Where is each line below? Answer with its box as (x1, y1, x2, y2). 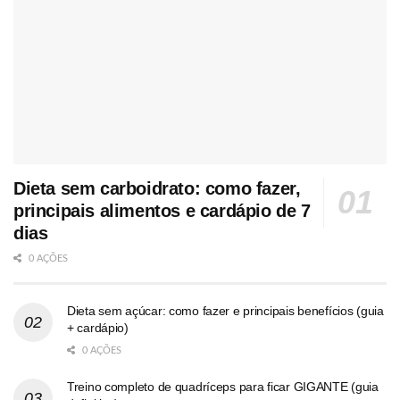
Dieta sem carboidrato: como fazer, (13, 178, 301, 198)
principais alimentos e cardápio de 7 (13, 200, 311, 221)
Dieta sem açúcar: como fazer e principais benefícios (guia (67, 303, 384, 318)
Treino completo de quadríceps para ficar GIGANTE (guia (67, 379, 379, 394)
